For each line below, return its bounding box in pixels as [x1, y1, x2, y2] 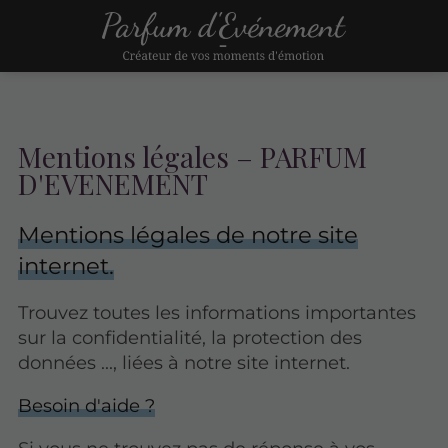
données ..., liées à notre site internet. [18, 350, 351, 374]
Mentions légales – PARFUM [18, 137, 368, 175]
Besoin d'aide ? [18, 394, 156, 418]
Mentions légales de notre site [18, 220, 359, 249]
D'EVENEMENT [18, 164, 209, 202]
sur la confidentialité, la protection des [18, 325, 363, 349]
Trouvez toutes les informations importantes [18, 300, 417, 324]
